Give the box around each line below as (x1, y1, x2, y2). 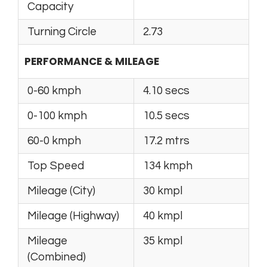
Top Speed (27, 159, 84, 172)
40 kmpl (143, 209, 182, 222)
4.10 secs (143, 84, 190, 97)
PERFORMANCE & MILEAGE (24, 54, 159, 69)
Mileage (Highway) (27, 209, 119, 222)
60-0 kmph (27, 134, 81, 147)
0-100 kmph (27, 109, 87, 122)
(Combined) (27, 250, 86, 263)
